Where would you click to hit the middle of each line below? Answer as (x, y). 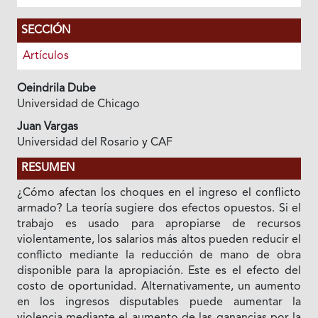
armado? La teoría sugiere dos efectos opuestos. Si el (159, 208)
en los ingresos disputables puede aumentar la (159, 302)
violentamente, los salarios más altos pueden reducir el (159, 240)
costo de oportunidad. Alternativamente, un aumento (159, 286)
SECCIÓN (45, 30)
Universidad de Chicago (78, 104)
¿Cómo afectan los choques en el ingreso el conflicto (159, 193)
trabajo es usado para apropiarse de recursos (159, 224)
